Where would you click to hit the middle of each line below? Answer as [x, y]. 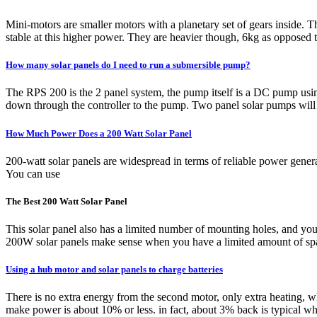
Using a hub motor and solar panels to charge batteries [114, 270]
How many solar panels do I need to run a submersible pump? [128, 65]
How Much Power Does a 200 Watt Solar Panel [99, 133]
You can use [33, 173]
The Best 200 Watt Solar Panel [67, 201]
